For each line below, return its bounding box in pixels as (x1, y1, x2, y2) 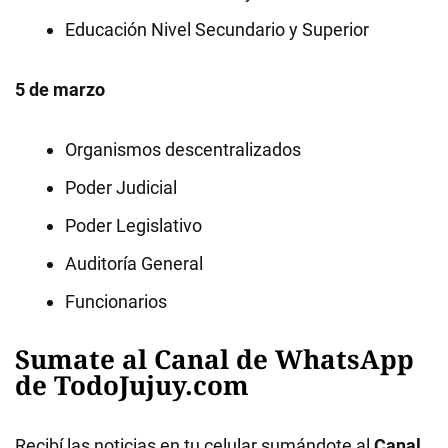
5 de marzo (15, 79, 105, 100)
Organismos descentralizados (65, 139, 301, 160)
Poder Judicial (65, 177, 177, 198)
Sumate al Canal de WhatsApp (15, 341, 414, 377)
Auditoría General (65, 253, 203, 274)
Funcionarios (65, 291, 167, 312)
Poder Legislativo (65, 215, 202, 236)
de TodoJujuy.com (15, 367, 249, 403)
